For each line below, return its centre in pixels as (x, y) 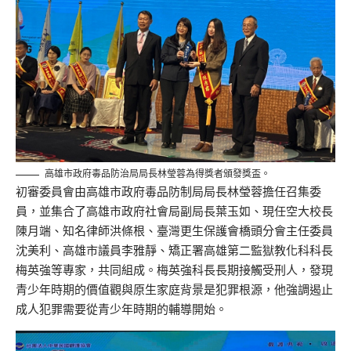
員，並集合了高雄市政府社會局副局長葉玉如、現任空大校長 (174, 212)
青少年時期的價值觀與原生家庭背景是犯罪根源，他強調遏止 (174, 290)
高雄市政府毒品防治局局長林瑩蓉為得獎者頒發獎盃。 (157, 174)
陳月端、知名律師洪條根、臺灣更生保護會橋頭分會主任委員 (174, 231)
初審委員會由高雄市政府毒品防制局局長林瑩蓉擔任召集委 (168, 192)
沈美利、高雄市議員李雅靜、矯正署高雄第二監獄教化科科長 (174, 251)
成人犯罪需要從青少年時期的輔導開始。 (121, 309)
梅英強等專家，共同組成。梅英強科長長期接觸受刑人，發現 (174, 270)
